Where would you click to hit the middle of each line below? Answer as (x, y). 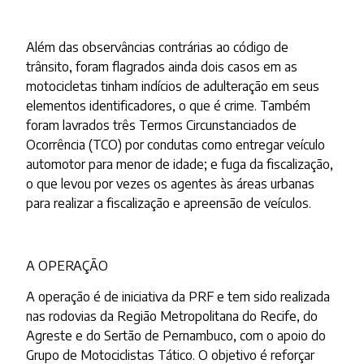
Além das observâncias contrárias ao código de (158, 48)
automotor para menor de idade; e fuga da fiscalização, (180, 165)
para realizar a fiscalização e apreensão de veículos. (169, 204)
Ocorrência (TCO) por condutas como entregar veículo (176, 145)
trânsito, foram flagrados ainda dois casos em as (162, 67)
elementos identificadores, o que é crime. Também (169, 106)
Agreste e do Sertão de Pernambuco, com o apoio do (176, 336)
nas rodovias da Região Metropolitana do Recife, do (172, 316)
